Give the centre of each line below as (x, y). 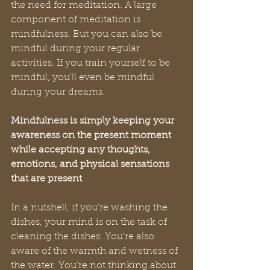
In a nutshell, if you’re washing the (90, 208)
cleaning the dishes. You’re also (84, 237)
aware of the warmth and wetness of (96, 251)
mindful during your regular (77, 49)
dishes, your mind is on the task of (90, 222)
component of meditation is (77, 20)
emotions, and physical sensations (91, 165)
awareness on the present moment (92, 136)
